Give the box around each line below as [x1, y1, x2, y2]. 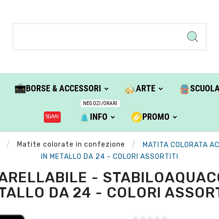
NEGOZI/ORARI [83, 100, 118, 107]
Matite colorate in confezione [17, 140, 125, 149]
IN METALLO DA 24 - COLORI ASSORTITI [41, 152, 178, 161]
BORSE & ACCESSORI [25, 83, 101, 94]
